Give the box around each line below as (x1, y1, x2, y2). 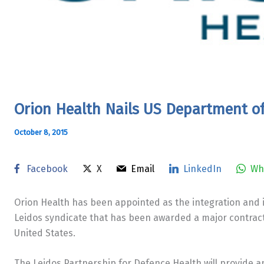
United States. (14, 227, 75, 239)
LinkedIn (183, 163, 222, 174)
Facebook (27, 163, 68, 174)
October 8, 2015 (14, 127, 68, 137)
